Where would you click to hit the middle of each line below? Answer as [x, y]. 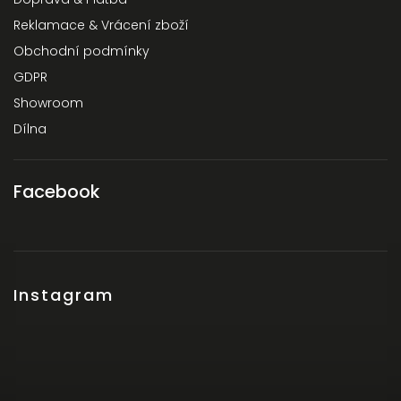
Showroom [48, 103]
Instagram [64, 295]
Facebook [56, 192]
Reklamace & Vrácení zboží [101, 26]
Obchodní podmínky [81, 51]
